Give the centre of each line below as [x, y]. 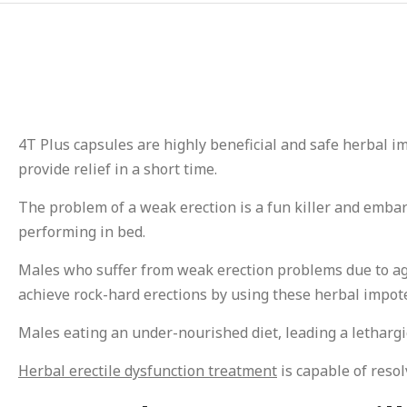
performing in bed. [82, 232]
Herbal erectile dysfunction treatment [148, 371]
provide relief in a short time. [118, 169]
